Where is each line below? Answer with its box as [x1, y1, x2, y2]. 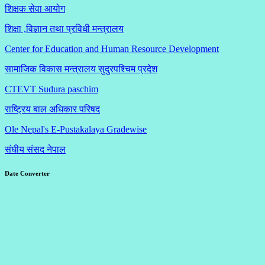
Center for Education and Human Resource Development [5, 44, 219, 54]
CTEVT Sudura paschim [5, 84, 98, 95]
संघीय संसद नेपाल [5, 144, 66, 155]
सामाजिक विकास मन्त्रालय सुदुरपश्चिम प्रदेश [5, 64, 157, 75]
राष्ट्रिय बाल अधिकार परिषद [5, 104, 100, 115]
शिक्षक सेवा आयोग [5, 4, 65, 14]
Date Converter [5, 170, 50, 177]
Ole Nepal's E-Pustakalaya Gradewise [5, 124, 147, 135]
